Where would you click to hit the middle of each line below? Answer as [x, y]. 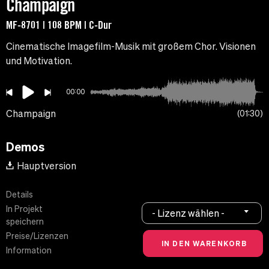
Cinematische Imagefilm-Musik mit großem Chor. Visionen [131, 47]
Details [20, 195]
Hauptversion [47, 166]
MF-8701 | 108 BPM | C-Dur [59, 25]
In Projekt [24, 209]
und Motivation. [39, 61]
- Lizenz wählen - [189, 213]
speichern [25, 222]
